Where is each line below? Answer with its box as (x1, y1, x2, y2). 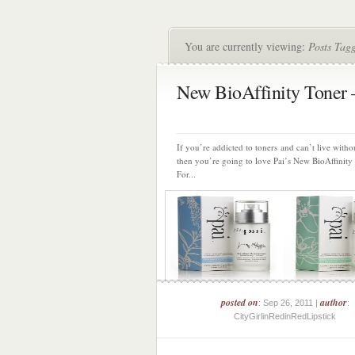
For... (177, 168, 196, 180)
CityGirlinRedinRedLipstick (234, 311, 336, 321)
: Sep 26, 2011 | (258, 298, 320, 307)
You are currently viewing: (185, 39, 308, 54)
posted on (220, 296, 258, 309)
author (319, 296, 347, 309)
